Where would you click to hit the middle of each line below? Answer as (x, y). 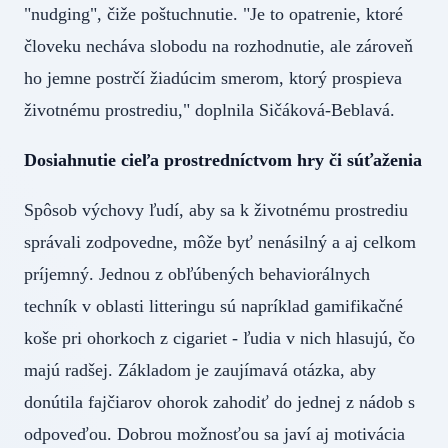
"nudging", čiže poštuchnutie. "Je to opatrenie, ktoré (213, 14)
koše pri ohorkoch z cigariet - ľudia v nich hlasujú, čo (219, 338)
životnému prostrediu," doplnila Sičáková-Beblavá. (209, 110)
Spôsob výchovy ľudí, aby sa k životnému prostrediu (216, 210)
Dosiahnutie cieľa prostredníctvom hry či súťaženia (223, 160)
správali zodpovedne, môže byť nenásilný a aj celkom (220, 242)
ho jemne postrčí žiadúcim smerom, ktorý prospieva (213, 78)
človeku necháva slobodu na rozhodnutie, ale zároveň (218, 46)
